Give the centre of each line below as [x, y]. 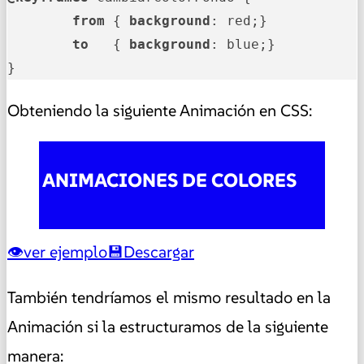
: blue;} [247, 44]
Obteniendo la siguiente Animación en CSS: [160, 110]
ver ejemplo [65, 252]
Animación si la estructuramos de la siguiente [168, 327]
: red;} [251, 20]
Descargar [159, 252]
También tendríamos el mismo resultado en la [169, 298]
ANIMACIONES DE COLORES [169, 181]
